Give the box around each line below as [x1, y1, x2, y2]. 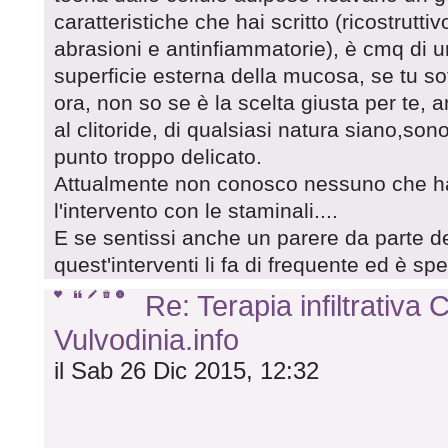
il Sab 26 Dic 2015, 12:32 [54, 357, 320, 385]
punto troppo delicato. [54, 145, 263, 170]
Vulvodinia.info [54, 323, 240, 357]
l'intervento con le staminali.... [54, 199, 339, 224]
